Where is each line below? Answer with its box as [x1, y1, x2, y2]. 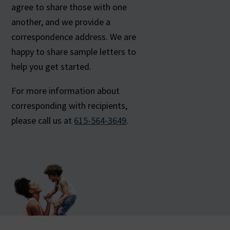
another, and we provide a [11, 15, 111, 28]
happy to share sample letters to [11, 45, 137, 57]
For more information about [11, 84, 120, 97]
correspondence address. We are [11, 30, 137, 43]
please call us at [11, 114, 74, 126]
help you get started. [11, 60, 92, 72]
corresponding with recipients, [11, 99, 128, 111]
